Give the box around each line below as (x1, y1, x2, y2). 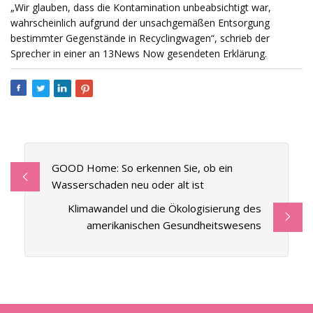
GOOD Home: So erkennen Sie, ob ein (51, 161, 233, 175)
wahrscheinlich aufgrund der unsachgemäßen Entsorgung (10, 16, 270, 29)
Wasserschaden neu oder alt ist (51, 177, 204, 192)
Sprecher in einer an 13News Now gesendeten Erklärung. (10, 47, 267, 60)
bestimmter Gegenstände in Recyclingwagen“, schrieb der (10, 31, 270, 45)
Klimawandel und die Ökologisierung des (68, 201, 262, 216)
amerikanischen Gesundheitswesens (87, 218, 262, 233)
